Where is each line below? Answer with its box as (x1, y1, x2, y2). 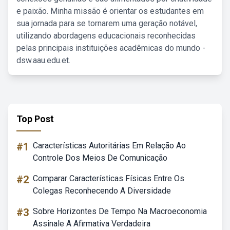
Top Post (16, 113, 54, 124)
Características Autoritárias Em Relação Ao (33, 141, 186, 150)
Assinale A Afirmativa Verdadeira (33, 219, 150, 228)
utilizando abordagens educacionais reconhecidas (16, 31, 196, 41)
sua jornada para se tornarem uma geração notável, (16, 18, 197, 28)
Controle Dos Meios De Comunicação (33, 153, 167, 163)
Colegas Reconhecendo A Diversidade (33, 186, 171, 196)
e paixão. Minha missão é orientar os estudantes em (16, 6, 204, 16)
